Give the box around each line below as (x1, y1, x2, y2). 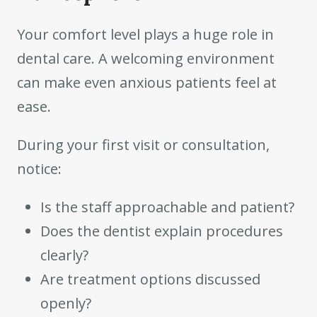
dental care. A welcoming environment (17, 48, 275, 68)
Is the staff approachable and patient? (40, 197, 295, 217)
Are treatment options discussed (40, 269, 261, 289)
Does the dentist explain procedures (40, 221, 284, 241)
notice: (17, 158, 62, 178)
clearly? (40, 245, 89, 265)
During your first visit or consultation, (17, 134, 270, 154)
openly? (40, 293, 92, 313)
